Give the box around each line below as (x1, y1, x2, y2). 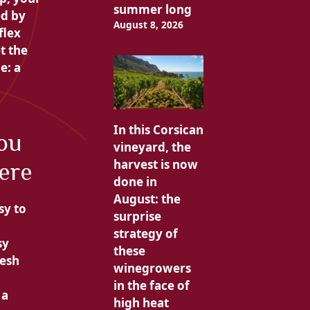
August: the (113, 191, 181, 208)
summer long (113, 1, 192, 18)
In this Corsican (113, 122, 203, 138)
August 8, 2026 (113, 18, 183, 32)
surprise (113, 208, 161, 225)
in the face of (113, 277, 190, 294)
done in (113, 174, 157, 190)
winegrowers (113, 260, 191, 277)
